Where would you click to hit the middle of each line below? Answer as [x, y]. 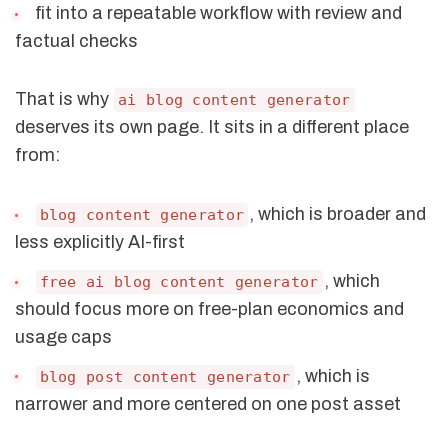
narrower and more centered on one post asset [208, 403]
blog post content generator [165, 376]
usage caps [63, 336]
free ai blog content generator [179, 281]
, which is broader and [338, 213]
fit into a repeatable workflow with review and [216, 12]
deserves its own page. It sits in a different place [212, 127]
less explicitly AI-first [100, 241]
